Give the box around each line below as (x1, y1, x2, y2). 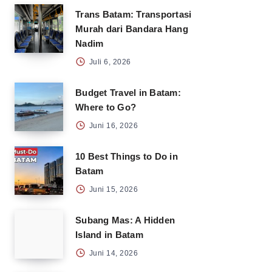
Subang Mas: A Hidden (75, 215, 175, 225)
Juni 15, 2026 (87, 185, 138, 194)
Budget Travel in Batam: (75, 87, 181, 98)
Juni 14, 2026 (87, 249, 138, 257)
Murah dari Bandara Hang (75, 24, 188, 34)
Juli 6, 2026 (87, 58, 131, 66)
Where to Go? (75, 102, 136, 112)
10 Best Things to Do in (75, 151, 178, 161)
